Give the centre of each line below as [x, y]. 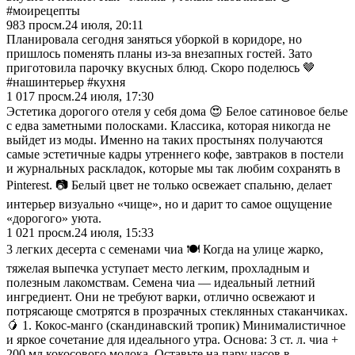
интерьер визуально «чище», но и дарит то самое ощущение [169, 204]
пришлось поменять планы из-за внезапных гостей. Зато [159, 53]
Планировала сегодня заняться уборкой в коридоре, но [154, 39]
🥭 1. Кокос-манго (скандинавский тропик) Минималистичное [176, 325]
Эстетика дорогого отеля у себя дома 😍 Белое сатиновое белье [177, 111]
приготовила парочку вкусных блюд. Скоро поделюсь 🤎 [161, 67]
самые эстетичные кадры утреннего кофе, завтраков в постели [175, 154]
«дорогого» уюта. [54, 218]
